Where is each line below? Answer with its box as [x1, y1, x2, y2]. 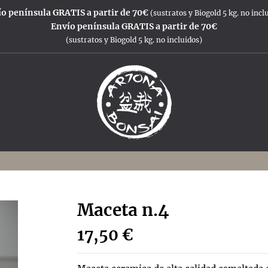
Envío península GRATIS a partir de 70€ [51, 21, 217, 32]
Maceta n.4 [77, 199, 169, 221]
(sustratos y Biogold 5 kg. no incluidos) [66, 35, 202, 44]
